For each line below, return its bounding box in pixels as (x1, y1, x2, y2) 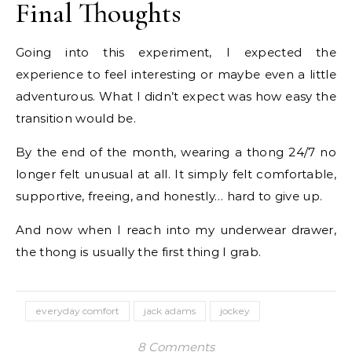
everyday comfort (35, 305, 119, 317)
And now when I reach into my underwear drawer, (16, 222, 336, 238)
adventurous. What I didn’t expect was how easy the (16, 89, 336, 104)
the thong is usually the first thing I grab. (16, 244, 262, 260)
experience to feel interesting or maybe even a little (16, 67, 336, 82)
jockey (220, 305, 250, 317)
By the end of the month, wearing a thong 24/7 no (16, 145, 336, 160)
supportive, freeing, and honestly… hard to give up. (16, 189, 323, 204)
